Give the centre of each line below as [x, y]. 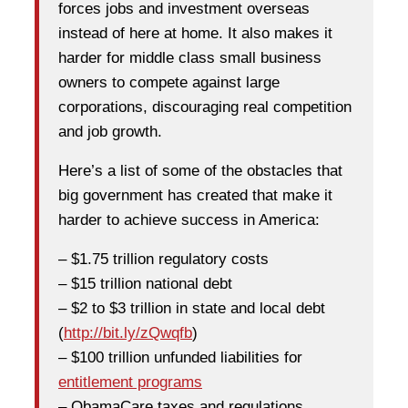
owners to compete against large [169, 82]
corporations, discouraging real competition [205, 107]
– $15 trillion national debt [145, 284]
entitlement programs [130, 382]
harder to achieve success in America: [189, 220]
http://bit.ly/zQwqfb [128, 333]
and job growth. [110, 132]
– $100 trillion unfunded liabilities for [180, 357]
